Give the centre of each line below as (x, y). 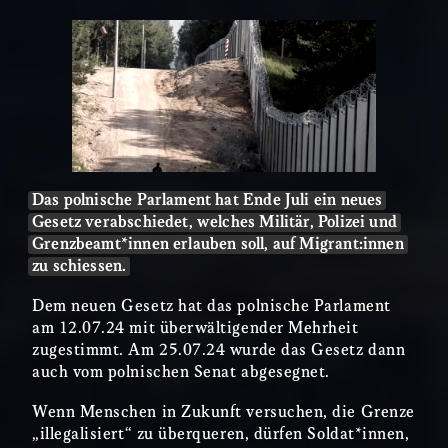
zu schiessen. (79, 267)
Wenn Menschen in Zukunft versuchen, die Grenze (223, 413)
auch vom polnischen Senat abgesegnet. (183, 373)
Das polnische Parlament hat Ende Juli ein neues (207, 201)
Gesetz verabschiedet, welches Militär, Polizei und (214, 223)
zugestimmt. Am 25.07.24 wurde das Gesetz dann (219, 351)
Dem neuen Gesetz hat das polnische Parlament (211, 307)
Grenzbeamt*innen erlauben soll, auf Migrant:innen (218, 245)
